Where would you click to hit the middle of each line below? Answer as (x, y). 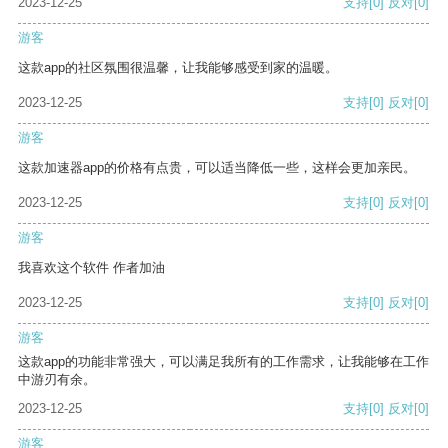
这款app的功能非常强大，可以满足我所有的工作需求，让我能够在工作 (223, 362)
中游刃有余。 (57, 380)
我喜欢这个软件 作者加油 (91, 268)
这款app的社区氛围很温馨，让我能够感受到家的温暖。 (178, 68)
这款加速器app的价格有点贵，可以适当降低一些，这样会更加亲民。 (217, 168)
